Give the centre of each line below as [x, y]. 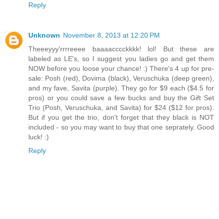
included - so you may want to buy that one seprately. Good [121, 127]
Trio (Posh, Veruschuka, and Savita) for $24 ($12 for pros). [121, 107]
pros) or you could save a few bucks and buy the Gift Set [121, 98]
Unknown [44, 35]
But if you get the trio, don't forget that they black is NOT [121, 117]
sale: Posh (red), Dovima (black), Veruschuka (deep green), [121, 78]
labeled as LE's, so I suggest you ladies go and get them [121, 58]
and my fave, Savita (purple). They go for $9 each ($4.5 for [121, 88]
